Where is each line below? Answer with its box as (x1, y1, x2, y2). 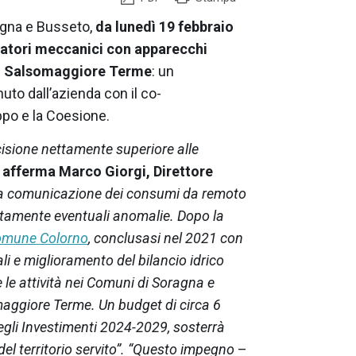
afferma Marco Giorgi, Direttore (2, 162, 213, 180)
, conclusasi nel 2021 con (88, 229, 243, 246)
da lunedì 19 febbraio (95, 17, 234, 35)
